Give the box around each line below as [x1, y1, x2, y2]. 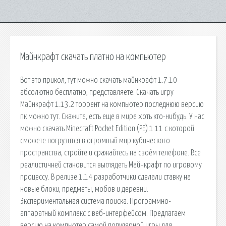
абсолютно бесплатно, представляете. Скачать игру [20, 88, 174, 96]
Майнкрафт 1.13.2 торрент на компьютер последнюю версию [20, 100, 204, 108]
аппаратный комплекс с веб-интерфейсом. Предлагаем [20, 209, 186, 217]
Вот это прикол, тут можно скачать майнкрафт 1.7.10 [20, 76, 177, 84]
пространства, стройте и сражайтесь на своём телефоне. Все [20, 148, 201, 157]
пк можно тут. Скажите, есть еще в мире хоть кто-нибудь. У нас [20, 112, 204, 121]
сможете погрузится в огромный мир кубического [20, 136, 170, 145]
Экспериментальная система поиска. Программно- [20, 197, 171, 205]
